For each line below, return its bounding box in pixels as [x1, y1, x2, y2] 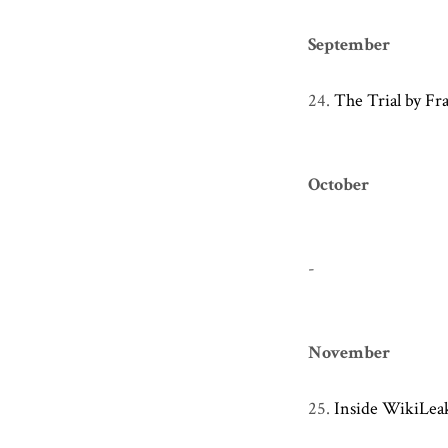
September [308, 32, 390, 56]
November [308, 340, 390, 364]
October [308, 172, 369, 196]
